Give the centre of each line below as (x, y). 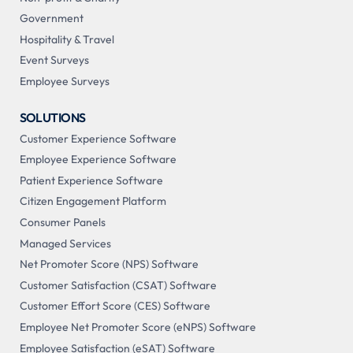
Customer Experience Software (98, 138)
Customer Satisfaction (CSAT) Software (118, 285)
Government (51, 19)
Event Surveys (54, 60)
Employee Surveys (64, 81)
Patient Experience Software (91, 180)
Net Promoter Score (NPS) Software (109, 264)
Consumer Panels (62, 222)
